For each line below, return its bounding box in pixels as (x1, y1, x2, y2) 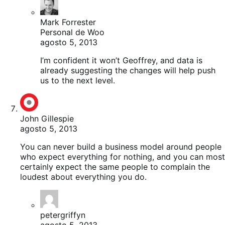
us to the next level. (40, 75, 115, 85)
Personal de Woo (40, 27, 104, 37)
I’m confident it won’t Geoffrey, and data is (40, 55, 202, 65)
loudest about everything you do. (20, 171, 147, 182)
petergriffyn (40, 209, 85, 220)
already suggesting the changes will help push (40, 65, 215, 75)
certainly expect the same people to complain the (20, 161, 210, 172)
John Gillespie (20, 113, 74, 124)
